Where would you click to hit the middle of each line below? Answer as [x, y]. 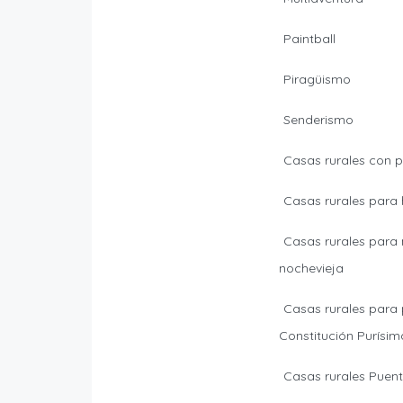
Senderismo [318, 120]
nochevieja [311, 269]
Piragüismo [317, 80]
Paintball [309, 39]
